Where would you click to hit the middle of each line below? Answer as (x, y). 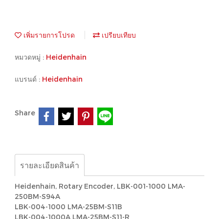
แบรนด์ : (28, 79)
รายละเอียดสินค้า (50, 165)
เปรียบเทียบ (118, 35)
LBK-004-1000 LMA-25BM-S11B (68, 207)
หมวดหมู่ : (30, 57)
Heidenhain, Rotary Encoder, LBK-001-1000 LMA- (100, 186)
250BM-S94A (37, 196)
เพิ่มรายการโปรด (48, 35)
